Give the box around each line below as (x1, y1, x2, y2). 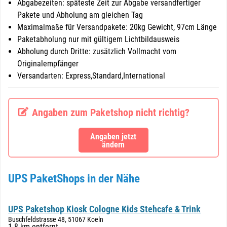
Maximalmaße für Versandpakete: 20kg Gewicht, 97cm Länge (17, 22, 217, 32)
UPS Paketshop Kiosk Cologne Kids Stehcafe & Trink (8, 204, 201, 214)
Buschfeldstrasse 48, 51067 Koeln (8, 215, 103, 223)
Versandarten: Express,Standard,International (17, 71, 165, 81)
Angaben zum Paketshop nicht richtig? (32, 106, 190, 119)
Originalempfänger (17, 59, 79, 68)
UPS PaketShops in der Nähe (8, 172, 140, 185)
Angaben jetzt (90, 132, 137, 141)
